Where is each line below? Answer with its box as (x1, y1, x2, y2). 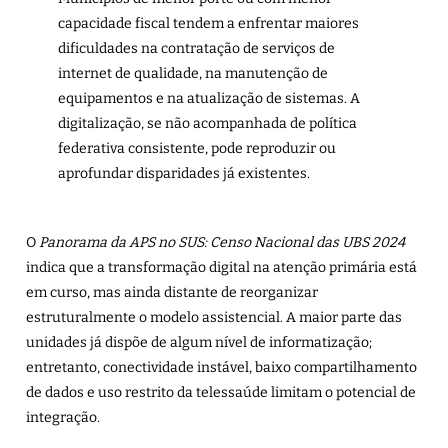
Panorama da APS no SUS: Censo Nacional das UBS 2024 (39, 234, 405, 252)
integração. (26, 409, 100, 427)
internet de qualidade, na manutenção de (57, 65, 328, 83)
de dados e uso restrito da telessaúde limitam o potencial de (26, 384, 416, 402)
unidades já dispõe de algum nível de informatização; (26, 334, 372, 352)
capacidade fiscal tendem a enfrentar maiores (57, 15, 359, 33)
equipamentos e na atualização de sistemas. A (57, 90, 360, 108)
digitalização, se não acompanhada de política (57, 115, 357, 133)
